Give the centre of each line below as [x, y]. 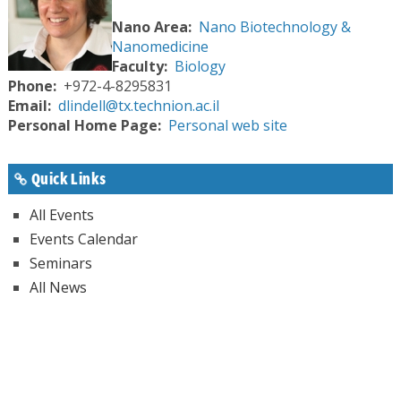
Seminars [60, 263]
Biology [200, 66]
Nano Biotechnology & [274, 26]
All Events [61, 214]
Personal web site [227, 125]
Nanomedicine [160, 46]
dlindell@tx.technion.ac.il [138, 105]
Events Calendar [83, 239]
